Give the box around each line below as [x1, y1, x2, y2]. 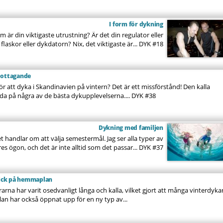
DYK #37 [139, 143, 163, 152]
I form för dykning [109, 20, 163, 28]
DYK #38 [131, 91, 156, 100]
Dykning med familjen [98, 123, 163, 132]
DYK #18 [139, 39, 163, 48]
